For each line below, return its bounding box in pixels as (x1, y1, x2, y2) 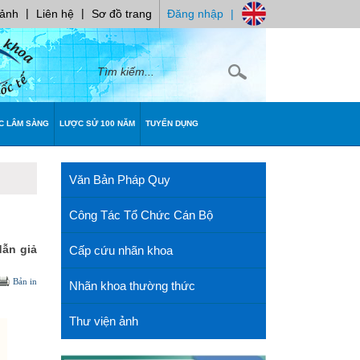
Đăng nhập (167, 7, 223, 20)
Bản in (13, 276, 37, 286)
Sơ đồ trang (92, 7, 152, 20)
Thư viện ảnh (69, 314, 138, 328)
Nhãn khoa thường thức (69, 279, 195, 292)
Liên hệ (36, 7, 74, 20)
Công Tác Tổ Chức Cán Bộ (69, 208, 213, 222)
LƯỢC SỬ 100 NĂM (59, 119, 135, 128)
